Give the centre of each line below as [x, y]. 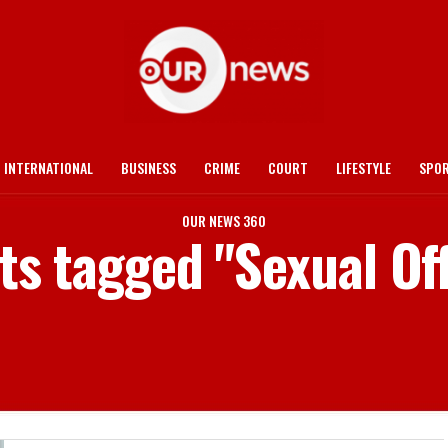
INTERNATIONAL [48, 167]
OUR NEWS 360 [224, 220]
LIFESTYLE [363, 167]
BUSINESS [148, 167]
